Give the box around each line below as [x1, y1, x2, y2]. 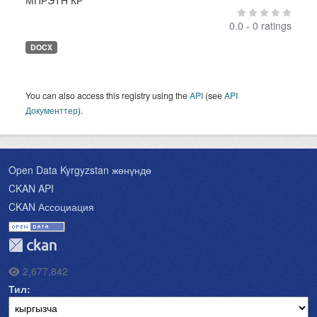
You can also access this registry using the [25, 89, 190, 101]
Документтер [25, 104, 78, 116]
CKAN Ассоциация [8, 200, 94, 214]
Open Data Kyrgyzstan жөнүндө [8, 163, 151, 177]
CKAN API [8, 181, 54, 195]
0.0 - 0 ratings [229, 18, 292, 33]
